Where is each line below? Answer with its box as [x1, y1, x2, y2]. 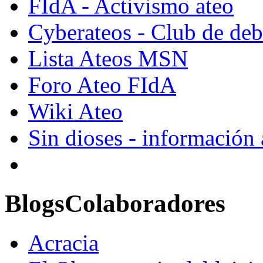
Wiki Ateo [28, 99, 123, 124]
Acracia [28, 230, 99, 256]
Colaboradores [65, 190, 225, 218]
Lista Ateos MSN [28, 46, 188, 72]
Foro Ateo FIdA [28, 72, 176, 98]
